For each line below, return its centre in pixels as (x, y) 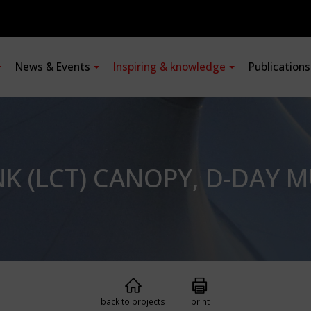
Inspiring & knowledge (169, 67)
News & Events (53, 67)
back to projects (133, 301)
